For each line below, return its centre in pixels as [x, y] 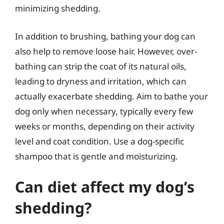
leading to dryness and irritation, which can [101, 81]
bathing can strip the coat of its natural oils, [101, 66]
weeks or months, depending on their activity [105, 126]
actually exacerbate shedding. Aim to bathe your [111, 96]
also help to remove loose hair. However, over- [106, 51]
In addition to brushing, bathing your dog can [105, 36]
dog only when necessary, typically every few [104, 111]
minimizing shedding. [58, 8]
